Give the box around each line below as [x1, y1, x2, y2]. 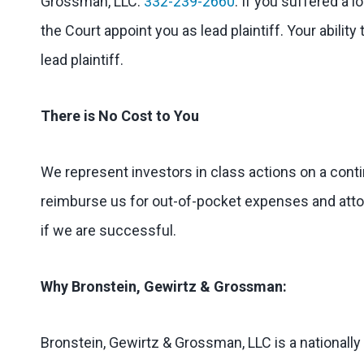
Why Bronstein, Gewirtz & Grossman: [41, 278, 287, 295]
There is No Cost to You [41, 107, 199, 124]
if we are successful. [41, 222, 176, 239]
